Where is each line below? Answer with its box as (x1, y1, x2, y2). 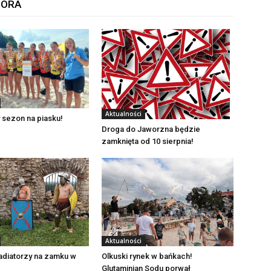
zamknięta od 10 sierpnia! (102, 137, 194, 146)
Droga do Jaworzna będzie (102, 125, 200, 134)
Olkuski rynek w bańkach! (102, 252, 192, 261)
